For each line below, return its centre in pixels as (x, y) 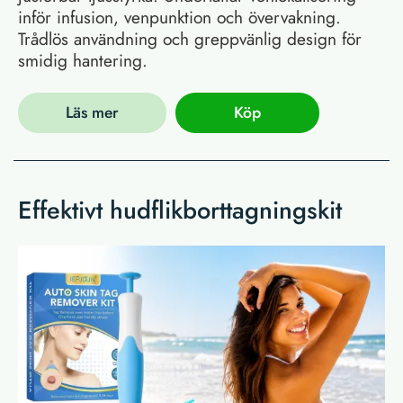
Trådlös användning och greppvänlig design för (190, 38)
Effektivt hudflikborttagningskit (180, 210)
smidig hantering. (83, 60)
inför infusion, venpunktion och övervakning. (179, 17)
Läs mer (92, 113)
